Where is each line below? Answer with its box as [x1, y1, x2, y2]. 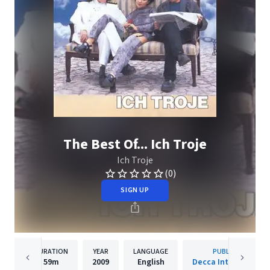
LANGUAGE [133, 246, 168, 257]
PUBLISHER [213, 246, 248, 257]
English [137, 256, 165, 268]
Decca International [192, 256, 269, 268]
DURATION [34, 246, 68, 257]
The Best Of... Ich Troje [63, 134, 207, 155]
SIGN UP [121, 185, 149, 195]
